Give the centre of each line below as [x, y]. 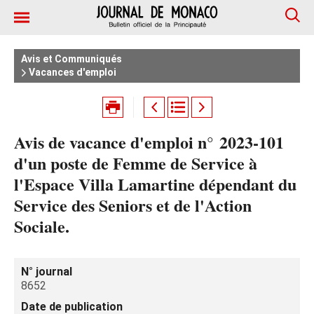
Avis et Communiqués [71, 59]
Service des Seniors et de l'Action [133, 205]
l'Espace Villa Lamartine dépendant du [155, 184]
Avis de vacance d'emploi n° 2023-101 [149, 142]
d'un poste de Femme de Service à [136, 163]
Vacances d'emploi [71, 72]
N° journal [47, 272]
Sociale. [42, 226]
